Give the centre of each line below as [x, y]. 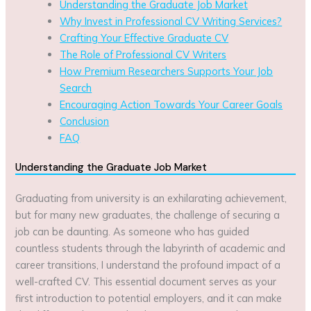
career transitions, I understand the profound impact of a [148, 264]
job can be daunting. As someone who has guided [133, 231]
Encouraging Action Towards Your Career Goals [171, 104]
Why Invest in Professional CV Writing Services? [171, 21]
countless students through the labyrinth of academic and [151, 248]
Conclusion [85, 121]
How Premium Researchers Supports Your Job [167, 71]
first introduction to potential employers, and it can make [149, 298]
